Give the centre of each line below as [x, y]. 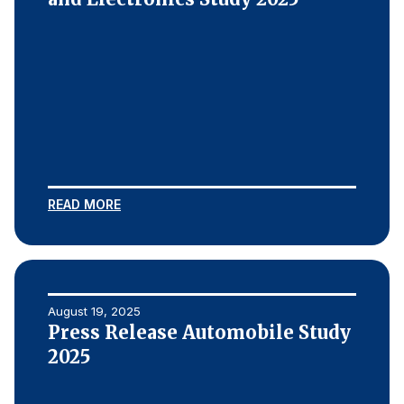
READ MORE [84, 204]
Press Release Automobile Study [199, 332]
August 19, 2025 [94, 311]
